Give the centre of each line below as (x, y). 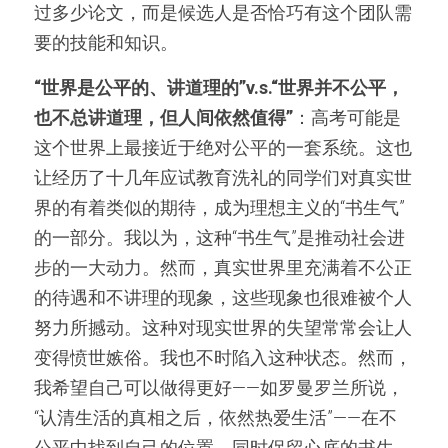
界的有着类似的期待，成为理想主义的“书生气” (219, 207)
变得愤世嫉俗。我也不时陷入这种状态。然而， (223, 357)
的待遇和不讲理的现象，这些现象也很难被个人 (223, 297)
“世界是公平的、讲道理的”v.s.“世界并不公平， (219, 87)
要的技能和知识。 (106, 42)
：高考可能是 (347, 117)
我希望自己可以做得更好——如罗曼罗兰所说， (219, 387)
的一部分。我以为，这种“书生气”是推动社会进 (219, 237)
